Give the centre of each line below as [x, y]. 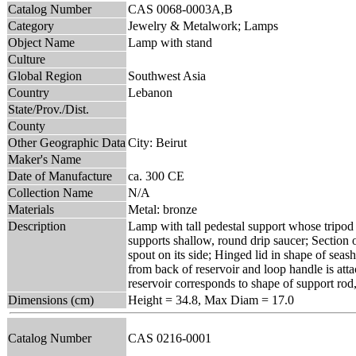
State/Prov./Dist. [48, 109]
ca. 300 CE [156, 176]
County [27, 126]
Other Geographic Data [67, 142]
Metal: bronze [163, 209]
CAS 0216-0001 [173, 338]
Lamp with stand [170, 42]
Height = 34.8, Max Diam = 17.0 [211, 300]
